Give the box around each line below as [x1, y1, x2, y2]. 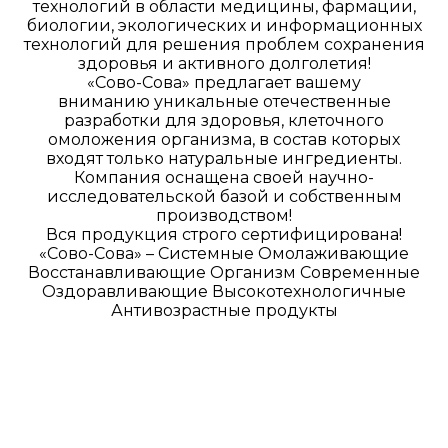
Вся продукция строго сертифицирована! [46, 224, 402, 244]
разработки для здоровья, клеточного [64, 110, 384, 130]
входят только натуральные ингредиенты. [46, 148, 402, 168]
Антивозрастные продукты [110, 300, 338, 320]
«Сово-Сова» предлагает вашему [87, 72, 361, 92]
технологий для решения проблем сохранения [23, 34, 425, 54]
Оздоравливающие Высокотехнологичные [42, 281, 406, 301]
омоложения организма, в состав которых [48, 129, 400, 149]
